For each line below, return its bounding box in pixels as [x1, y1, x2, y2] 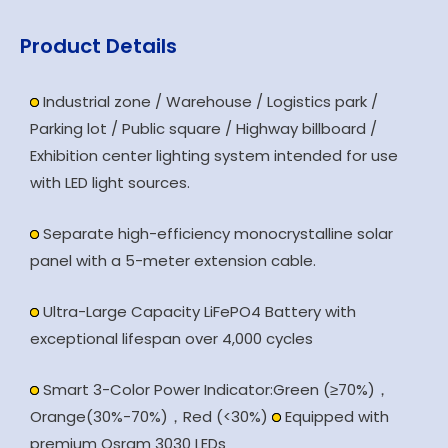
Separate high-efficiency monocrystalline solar [39, 222, 393, 244]
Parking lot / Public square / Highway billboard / [30, 117, 377, 139]
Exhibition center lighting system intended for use [30, 144, 398, 166]
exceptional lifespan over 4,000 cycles [30, 327, 313, 349]
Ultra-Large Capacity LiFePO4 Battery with [39, 300, 356, 322]
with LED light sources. [30, 171, 190, 193]
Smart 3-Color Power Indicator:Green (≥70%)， [39, 378, 390, 400]
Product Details [20, 31, 177, 60]
